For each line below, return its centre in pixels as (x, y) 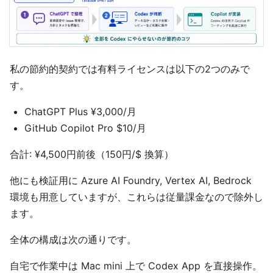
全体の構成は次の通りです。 (73, 240)
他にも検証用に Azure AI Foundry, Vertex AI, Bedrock (131, 181)
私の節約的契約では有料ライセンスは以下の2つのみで (130, 69)
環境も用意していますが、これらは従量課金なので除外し (136, 197)
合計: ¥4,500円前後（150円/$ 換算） (92, 154)
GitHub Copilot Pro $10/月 (85, 128)
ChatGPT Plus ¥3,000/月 (80, 112)
